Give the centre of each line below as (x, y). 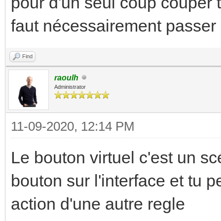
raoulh (66, 77)
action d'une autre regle (98, 203)
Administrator (70, 87)
